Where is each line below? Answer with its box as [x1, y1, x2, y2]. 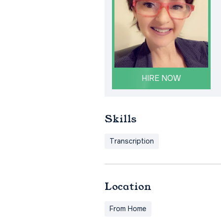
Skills [105, 112, 137, 126]
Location [105, 180, 151, 194]
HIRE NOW [142, 73, 181, 84]
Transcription [110, 137, 154, 146]
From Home [110, 204, 147, 214]
